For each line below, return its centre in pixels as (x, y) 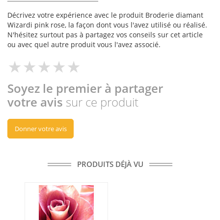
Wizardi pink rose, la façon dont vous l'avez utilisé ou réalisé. (107, 25)
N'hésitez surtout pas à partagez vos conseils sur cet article (105, 35)
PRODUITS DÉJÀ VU (110, 164)
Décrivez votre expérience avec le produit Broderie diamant (105, 15)
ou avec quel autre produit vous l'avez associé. (84, 45)
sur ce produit (102, 102)
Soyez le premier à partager (85, 88)
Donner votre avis (41, 129)
